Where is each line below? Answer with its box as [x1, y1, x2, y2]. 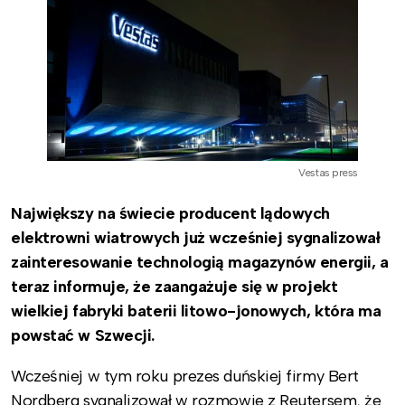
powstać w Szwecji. [11, 325, 155, 345]
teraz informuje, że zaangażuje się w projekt [11, 276, 338, 297]
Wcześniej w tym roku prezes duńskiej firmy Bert [11, 365, 359, 386]
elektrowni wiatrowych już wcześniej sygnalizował [11, 227, 381, 248]
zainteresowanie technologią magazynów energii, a [11, 251, 389, 272]
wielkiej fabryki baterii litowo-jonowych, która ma [11, 300, 381, 321]
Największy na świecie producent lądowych [11, 202, 330, 223]
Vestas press [298, 165, 358, 179]
